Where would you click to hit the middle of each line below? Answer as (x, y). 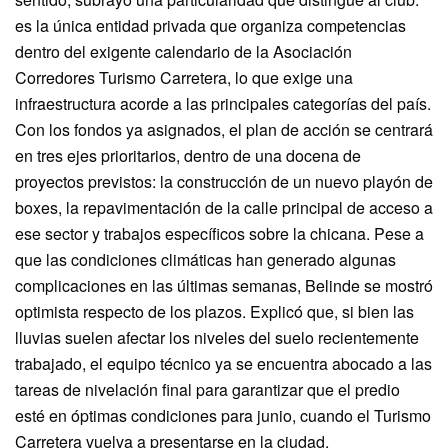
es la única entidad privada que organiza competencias (210, 25)
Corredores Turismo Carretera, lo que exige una (184, 77)
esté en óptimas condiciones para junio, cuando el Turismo (223, 415)
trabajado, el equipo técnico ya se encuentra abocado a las (223, 363)
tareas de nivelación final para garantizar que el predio (207, 389)
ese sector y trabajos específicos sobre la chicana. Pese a (219, 233)
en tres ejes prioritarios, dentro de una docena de (188, 155)
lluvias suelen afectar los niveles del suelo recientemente (217, 337)
